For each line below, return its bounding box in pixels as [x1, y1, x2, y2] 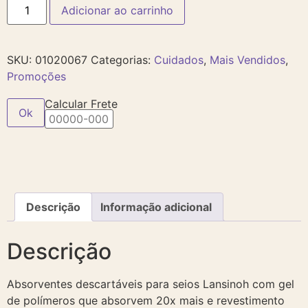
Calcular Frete [45, 96, 118, 111]
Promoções [7, 69, 66, 83]
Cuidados [154, 52, 203, 67]
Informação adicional [100, 199, 212, 214]
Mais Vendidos [210, 52, 285, 67]
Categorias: [91, 52, 154, 67]
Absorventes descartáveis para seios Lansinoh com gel [7, 277, 294, 291]
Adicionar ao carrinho [61, 3, 174, 17]
